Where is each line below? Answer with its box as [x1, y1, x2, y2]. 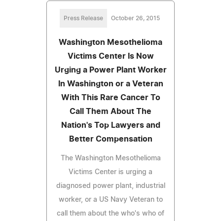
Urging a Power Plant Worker [54, 66, 167, 74]
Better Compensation [69, 135, 152, 143]
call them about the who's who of [57, 210, 164, 217]
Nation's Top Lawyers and [61, 121, 160, 129]
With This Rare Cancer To [61, 93, 160, 102]
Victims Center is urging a [69, 168, 152, 176]
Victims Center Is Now [67, 52, 154, 60]
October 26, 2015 [110, 15, 160, 21]
